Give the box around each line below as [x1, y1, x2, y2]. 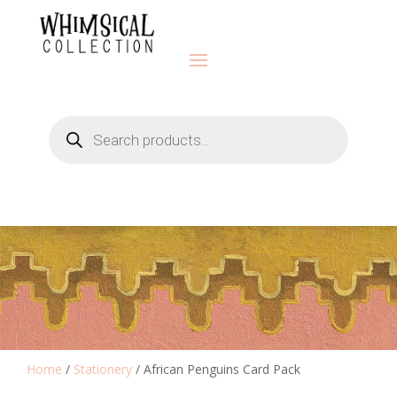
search [47, 124, 86, 142]
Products [47, 112, 99, 129]
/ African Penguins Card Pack [132, 360, 300, 378]
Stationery [74, 360, 132, 378]
